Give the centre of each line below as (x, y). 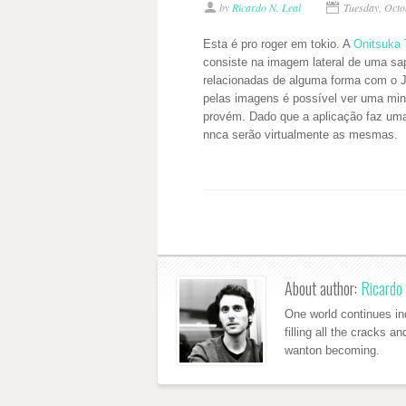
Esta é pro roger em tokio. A (278, 44)
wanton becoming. (332, 350)
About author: (323, 288)
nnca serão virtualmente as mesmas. (300, 135)
